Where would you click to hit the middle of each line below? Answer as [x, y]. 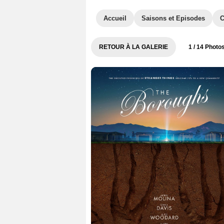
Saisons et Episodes [173, 18]
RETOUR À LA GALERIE [133, 47]
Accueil [115, 18]
